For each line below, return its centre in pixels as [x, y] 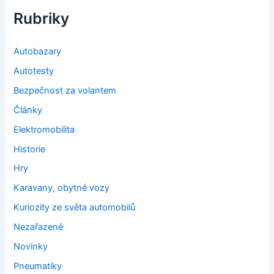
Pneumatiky [38, 266]
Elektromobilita [44, 129]
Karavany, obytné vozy [62, 188]
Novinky [31, 247]
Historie [30, 149]
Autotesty [34, 71]
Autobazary [38, 51]
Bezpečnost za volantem [65, 90]
